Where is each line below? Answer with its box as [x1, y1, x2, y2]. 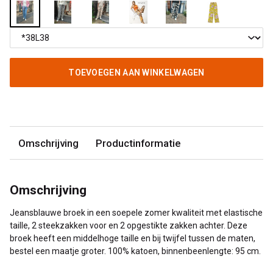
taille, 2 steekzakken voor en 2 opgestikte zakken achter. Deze [10, 221, 247, 231]
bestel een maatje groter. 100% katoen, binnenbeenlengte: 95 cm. [10, 246, 261, 257]
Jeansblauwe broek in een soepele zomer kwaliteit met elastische [10, 208, 263, 218]
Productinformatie [96, 136, 180, 149]
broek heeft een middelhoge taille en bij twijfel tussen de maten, [10, 233, 255, 244]
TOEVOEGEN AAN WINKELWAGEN [68, 68, 205, 78]
